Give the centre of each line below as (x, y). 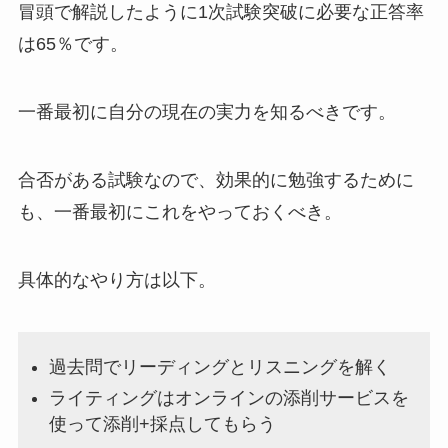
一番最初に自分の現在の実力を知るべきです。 (206, 112)
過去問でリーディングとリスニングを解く (220, 367)
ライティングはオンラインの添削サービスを (229, 397)
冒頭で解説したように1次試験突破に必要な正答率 (220, 12)
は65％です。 (72, 44)
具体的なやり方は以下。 (116, 279)
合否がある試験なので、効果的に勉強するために (215, 180)
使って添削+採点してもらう (163, 423)
